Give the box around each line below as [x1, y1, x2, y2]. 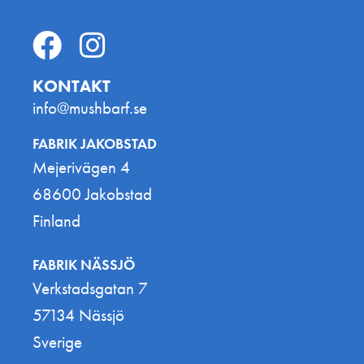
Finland [32, 210, 80, 232]
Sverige [32, 330, 82, 353]
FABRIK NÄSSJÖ [32, 254, 135, 274]
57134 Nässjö [32, 303, 124, 326]
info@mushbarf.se [32, 97, 147, 119]
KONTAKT [32, 75, 110, 97]
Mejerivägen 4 [32, 156, 130, 179]
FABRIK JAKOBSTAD [32, 134, 157, 154]
